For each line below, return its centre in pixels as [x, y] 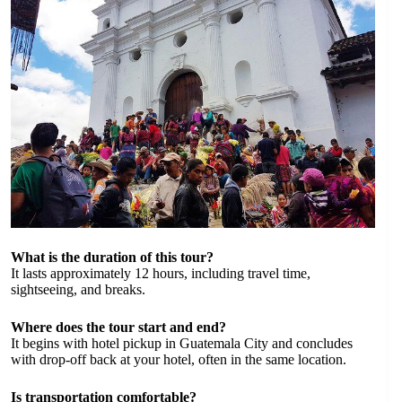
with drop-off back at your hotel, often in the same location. [179, 360]
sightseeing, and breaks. [78, 290]
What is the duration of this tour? [112, 258]
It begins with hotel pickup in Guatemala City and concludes [182, 344]
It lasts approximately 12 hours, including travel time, [161, 274]
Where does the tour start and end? [118, 328]
